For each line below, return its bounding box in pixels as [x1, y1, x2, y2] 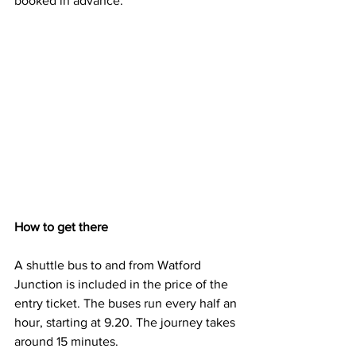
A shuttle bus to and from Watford [14, 258, 204, 273]
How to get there [14, 220, 108, 234]
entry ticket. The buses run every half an [14, 296, 240, 311]
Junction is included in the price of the [14, 277, 231, 292]
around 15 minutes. [14, 335, 118, 349]
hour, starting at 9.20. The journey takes [14, 315, 238, 330]
